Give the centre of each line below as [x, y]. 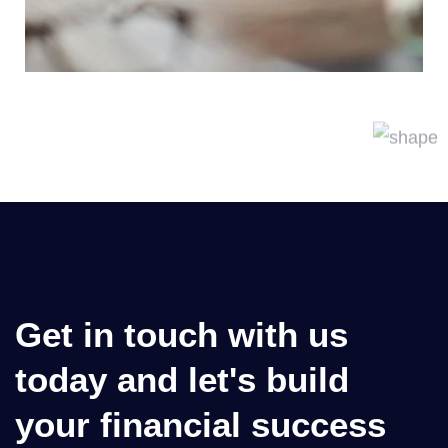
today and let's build [182, 379]
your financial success [200, 424]
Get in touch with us [181, 334]
